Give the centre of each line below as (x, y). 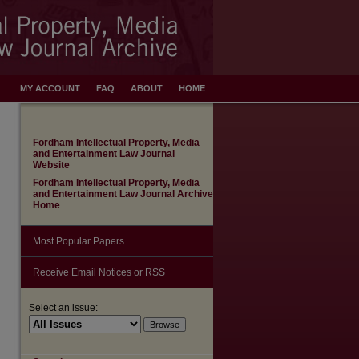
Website (51, 165)
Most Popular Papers (79, 241)
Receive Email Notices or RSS (99, 272)
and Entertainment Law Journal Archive (123, 194)
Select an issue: (63, 308)
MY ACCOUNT (50, 88)
